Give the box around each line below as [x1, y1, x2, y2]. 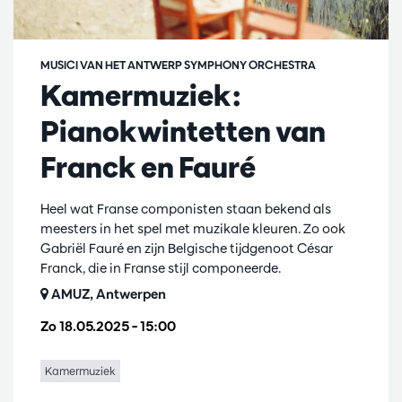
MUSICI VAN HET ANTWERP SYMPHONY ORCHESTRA [40, 57, 316, 73]
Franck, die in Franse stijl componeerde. [40, 259, 281, 277]
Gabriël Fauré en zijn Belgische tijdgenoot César [40, 240, 333, 258]
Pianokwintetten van [40, 113, 326, 150]
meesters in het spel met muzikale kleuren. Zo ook [40, 220, 345, 238]
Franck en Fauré [40, 149, 256, 186]
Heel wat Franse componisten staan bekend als [40, 200, 331, 218]
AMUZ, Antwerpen [48, 285, 166, 303]
